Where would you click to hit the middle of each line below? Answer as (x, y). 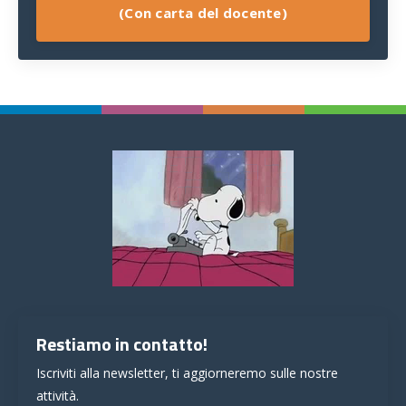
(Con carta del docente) (203, 13)
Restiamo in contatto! (122, 343)
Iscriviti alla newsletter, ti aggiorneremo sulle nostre (187, 372)
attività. (58, 395)
